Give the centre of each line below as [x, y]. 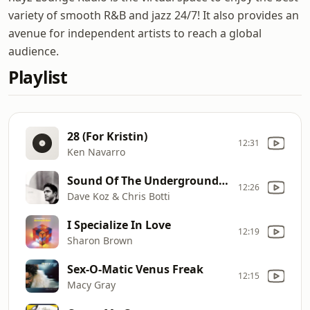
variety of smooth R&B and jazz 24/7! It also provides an [154, 15]
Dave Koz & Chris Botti [119, 196]
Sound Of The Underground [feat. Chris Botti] [224, 180]
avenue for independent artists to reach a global [135, 33]
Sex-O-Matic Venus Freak [135, 269]
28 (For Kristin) [107, 136]
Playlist [38, 77]
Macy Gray [91, 284]
